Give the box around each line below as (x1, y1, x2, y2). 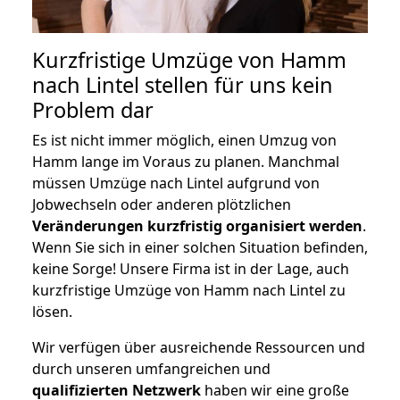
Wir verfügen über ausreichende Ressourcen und (32, 337, 365, 357)
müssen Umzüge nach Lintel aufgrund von (32, 172, 320, 193)
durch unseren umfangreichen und (32, 358, 271, 379)
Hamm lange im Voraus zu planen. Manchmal (32, 151, 339, 171)
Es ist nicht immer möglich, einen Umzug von (32, 129, 337, 150)
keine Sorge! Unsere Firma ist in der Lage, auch (32, 258, 349, 279)
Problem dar (32, 95, 154, 124)
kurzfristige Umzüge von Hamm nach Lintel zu (32, 279, 346, 300)
